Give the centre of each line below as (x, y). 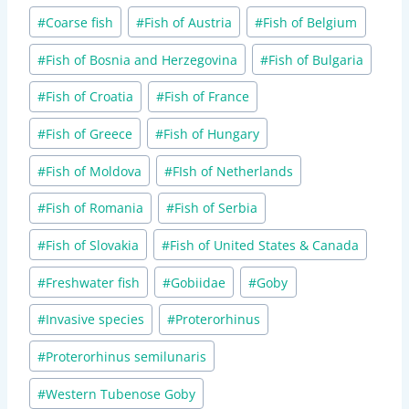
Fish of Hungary (212, 133)
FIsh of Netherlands (233, 171)
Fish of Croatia (90, 97)
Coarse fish (80, 22)
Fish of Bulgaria (316, 59)
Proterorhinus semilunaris (126, 356)
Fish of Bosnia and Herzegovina (142, 59)
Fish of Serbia (216, 208)
